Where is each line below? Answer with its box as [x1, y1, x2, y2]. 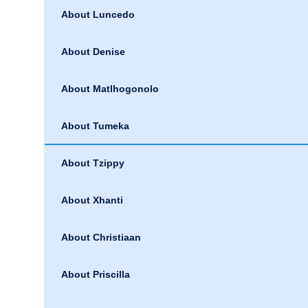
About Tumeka [61, 120, 129, 131]
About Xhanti [61, 195, 123, 206]
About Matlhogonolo [61, 83, 159, 94]
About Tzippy [61, 157, 124, 168]
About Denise [61, 46, 125, 57]
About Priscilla [61, 269, 130, 280]
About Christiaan [61, 232, 141, 243]
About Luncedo [61, 9, 135, 20]
